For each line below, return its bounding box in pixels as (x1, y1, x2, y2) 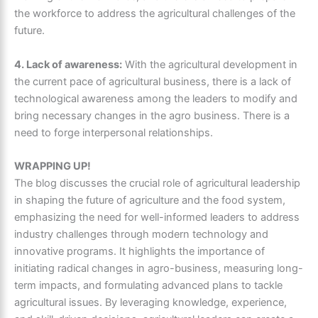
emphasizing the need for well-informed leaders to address (14, 211, 300, 224)
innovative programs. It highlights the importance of (14, 245, 265, 258)
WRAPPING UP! (14, 160, 91, 173)
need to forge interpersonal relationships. (14, 126, 213, 139)
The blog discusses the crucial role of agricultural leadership (14, 177, 300, 190)
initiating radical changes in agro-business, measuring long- (14, 262, 303, 275)
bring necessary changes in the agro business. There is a (14, 109, 290, 122)
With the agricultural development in (122, 57, 297, 71)
